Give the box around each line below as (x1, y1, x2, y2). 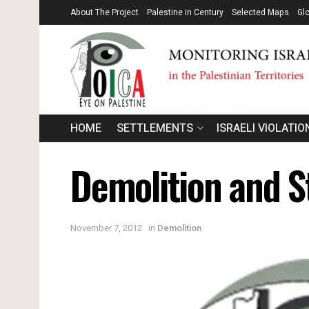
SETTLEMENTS (117, 120, 193, 137)
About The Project (70, 6, 139, 19)
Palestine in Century (147, 6, 223, 19)
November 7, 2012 (70, 221, 142, 235)
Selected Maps (232, 6, 289, 19)
